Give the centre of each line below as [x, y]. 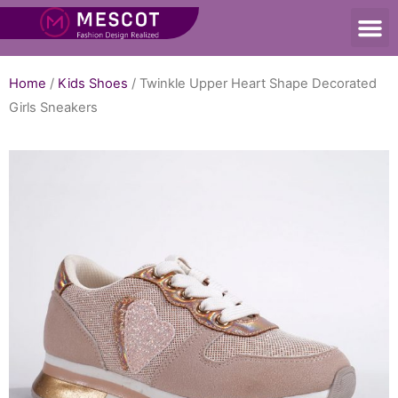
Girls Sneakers [53, 107]
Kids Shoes [93, 83]
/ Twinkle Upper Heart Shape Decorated [252, 83]
